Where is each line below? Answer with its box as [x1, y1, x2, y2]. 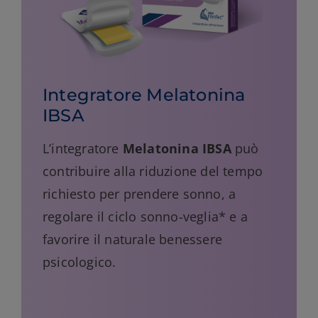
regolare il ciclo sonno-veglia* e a [43, 208, 248, 226]
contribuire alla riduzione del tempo [43, 163, 263, 180]
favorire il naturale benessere [43, 231, 222, 248]
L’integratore [43, 140, 123, 158]
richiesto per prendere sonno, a [43, 185, 236, 203]
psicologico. [43, 253, 116, 271]
